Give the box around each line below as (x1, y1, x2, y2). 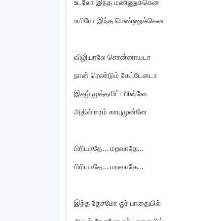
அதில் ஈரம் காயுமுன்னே (74, 107, 147, 116)
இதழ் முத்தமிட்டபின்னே (74, 88, 147, 98)
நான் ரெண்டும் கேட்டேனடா (74, 70, 157, 80)
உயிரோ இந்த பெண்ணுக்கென (74, 15, 164, 25)
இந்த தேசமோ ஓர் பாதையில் (74, 198, 161, 208)
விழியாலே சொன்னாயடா (74, 52, 151, 62)
